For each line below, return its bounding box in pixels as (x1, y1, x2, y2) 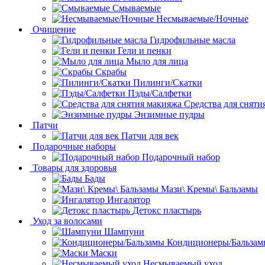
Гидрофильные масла (150, 35, 235, 45)
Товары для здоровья (33, 163, 117, 173)
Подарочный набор (142, 152, 220, 162)
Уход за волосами (33, 216, 102, 226)
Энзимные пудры (134, 109, 205, 119)
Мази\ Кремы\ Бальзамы (161, 184, 258, 194)
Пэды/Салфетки (128, 88, 192, 98)
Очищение (33, 24, 76, 34)
